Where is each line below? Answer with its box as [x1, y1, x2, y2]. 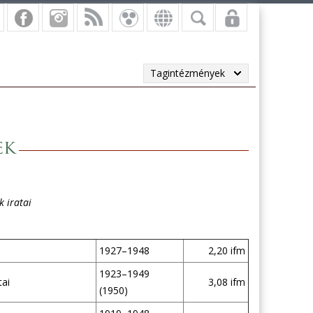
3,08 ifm [208, 275, 245, 289]
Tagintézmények [150, 66, 225, 80]
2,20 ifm [208, 244, 245, 257]
